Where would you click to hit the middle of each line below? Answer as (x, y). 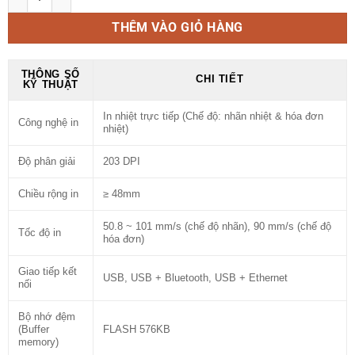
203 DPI (121, 162)
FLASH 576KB (136, 330)
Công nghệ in (48, 123)
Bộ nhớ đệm (46, 317)
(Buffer (33, 330)
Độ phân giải (46, 162)
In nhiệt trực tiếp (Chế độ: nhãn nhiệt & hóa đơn (213, 117)
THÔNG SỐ (50, 75)
